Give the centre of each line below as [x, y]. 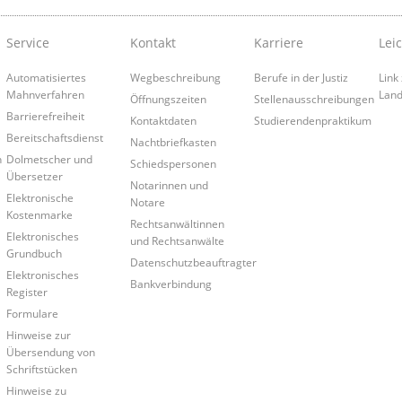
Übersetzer [34, 175]
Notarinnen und [169, 184]
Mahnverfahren [45, 94]
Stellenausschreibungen [315, 98]
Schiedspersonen [173, 163]
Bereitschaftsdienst [54, 137]
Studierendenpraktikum [313, 120]
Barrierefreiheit [45, 115]
